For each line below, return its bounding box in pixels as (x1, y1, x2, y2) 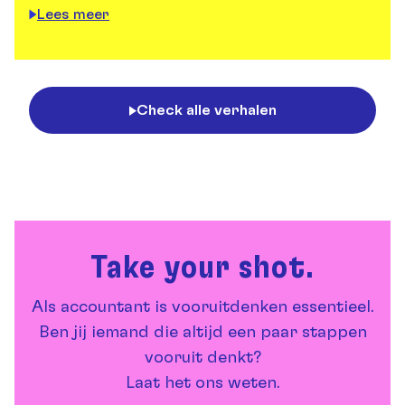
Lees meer (37, 7, 109, 23)
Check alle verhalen (136, 103, 277, 118)
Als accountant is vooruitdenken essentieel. (31, 299, 374, 316)
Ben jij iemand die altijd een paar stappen (38, 325, 367, 342)
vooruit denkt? (144, 350, 261, 367)
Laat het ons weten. (125, 375, 280, 392)
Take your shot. (90, 253, 315, 285)
